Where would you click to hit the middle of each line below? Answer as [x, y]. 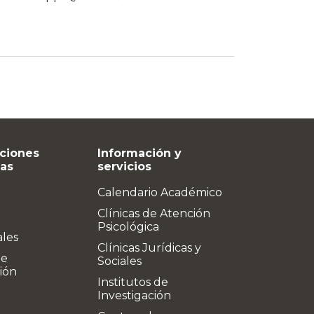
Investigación [134, 295]
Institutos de [133, 282]
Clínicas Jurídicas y [149, 248]
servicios [124, 166]
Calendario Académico [160, 192]
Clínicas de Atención [154, 213]
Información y [139, 153]
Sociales [120, 261]
